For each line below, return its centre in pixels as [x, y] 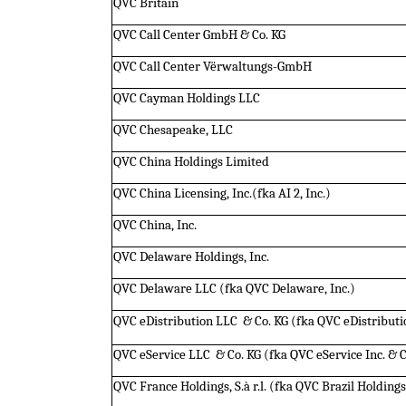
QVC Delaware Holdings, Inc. [191, 257]
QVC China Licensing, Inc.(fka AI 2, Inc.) [222, 194]
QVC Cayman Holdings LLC [186, 99]
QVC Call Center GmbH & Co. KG [199, 35]
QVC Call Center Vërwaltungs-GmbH [212, 67]
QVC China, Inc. [155, 226]
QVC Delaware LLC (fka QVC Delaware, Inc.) [234, 289]
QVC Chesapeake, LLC [173, 130]
